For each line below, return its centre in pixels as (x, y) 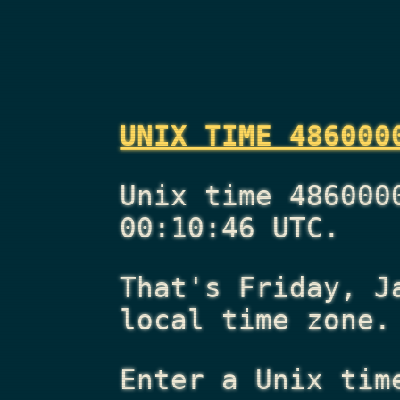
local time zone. (256, 319)
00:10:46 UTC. (230, 228)
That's (179, 287)
